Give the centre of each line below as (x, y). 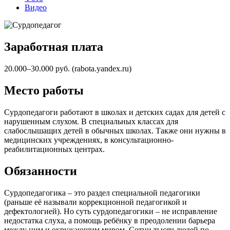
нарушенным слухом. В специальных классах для (91, 121)
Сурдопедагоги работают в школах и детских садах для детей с (115, 112)
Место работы (44, 90)
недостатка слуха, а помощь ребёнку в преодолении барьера (110, 220)
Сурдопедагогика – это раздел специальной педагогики (102, 193)
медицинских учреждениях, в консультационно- (89, 140)
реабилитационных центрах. (54, 149)
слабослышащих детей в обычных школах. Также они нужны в (115, 130)
